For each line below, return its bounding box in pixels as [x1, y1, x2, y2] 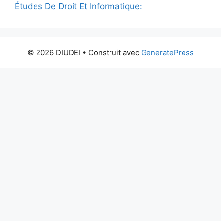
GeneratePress [141, 48, 194, 57]
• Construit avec [80, 48, 141, 57]
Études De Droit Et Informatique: [15, 1, 142, 11]
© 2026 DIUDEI [27, 48, 80, 57]
